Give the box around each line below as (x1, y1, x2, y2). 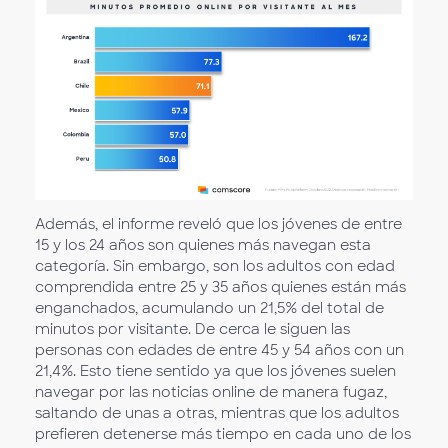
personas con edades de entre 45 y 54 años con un (35, 341, 404, 360)
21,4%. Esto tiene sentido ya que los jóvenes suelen (35, 362, 396, 381)
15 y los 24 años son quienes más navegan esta (35, 236, 371, 255)
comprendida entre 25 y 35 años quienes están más (35, 278, 406, 297)
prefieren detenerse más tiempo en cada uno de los (35, 425, 411, 444)
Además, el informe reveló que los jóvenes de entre (35, 215, 402, 234)
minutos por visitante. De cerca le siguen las (35, 320, 350, 339)
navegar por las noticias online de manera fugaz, (35, 383, 387, 402)
